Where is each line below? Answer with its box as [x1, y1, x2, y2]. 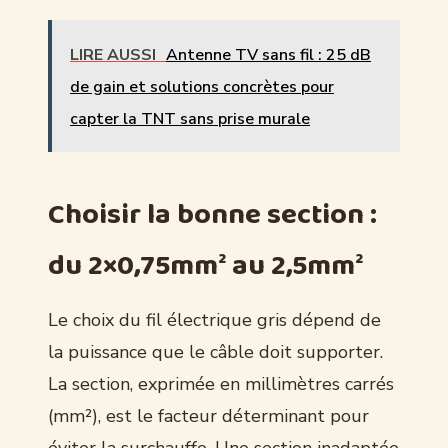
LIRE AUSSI [70, 43, 156, 66]
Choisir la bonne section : [48, 191, 377, 238]
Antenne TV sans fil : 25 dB [166, 43, 371, 66]
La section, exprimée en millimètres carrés [48, 371, 394, 396]
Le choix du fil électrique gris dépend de [48, 307, 381, 332]
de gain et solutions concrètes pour [70, 75, 334, 98]
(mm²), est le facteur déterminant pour [48, 403, 369, 428]
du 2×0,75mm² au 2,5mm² [48, 242, 363, 289]
